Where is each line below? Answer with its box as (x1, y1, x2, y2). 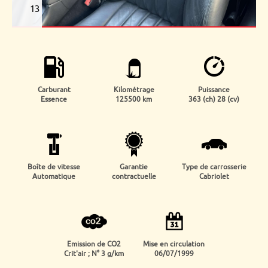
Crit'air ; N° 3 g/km (64, 249, 124, 258)
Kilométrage (113, 85, 154, 95)
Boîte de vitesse (28, 162, 81, 172)
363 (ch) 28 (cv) (188, 95, 240, 104)
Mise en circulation (143, 239, 205, 249)
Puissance (198, 85, 230, 95)
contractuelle (111, 172, 156, 181)
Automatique (32, 172, 76, 181)
